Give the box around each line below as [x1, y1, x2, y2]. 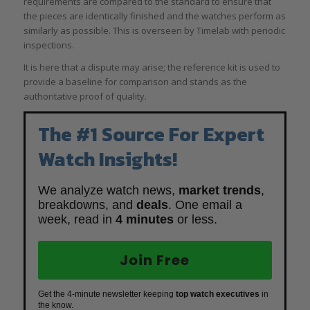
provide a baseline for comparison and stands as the [23, 75, 247, 88]
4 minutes [115, 212, 174, 226]
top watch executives [175, 289, 259, 299]
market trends [178, 183, 261, 197]
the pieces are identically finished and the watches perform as [23, 9, 286, 22]
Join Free [120, 250, 190, 270]
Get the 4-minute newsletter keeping [37, 289, 176, 299]
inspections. [23, 38, 74, 51]
